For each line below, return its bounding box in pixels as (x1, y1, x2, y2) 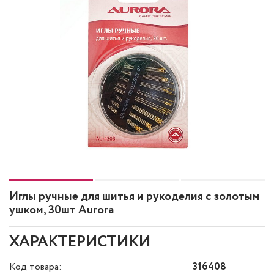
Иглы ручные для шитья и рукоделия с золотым (9, 188, 260, 206)
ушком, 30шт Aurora (9, 202, 114, 219)
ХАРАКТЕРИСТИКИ (9, 232, 150, 253)
